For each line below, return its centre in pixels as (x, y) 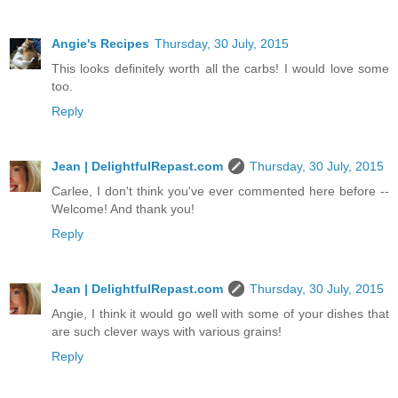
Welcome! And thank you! (123, 209)
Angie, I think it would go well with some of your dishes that (220, 314)
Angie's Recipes (100, 44)
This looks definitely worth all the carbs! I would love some (220, 69)
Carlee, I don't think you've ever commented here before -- (220, 191)
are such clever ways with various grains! (167, 332)
